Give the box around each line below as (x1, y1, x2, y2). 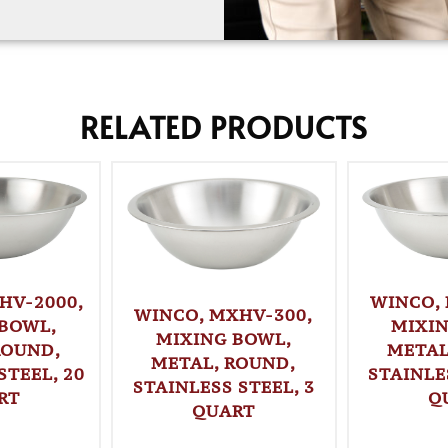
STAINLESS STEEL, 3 (132, 375, 315, 398)
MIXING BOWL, (155, 327, 292, 350)
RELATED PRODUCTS (80, 105, 368, 147)
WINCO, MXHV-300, (134, 303, 314, 326)
